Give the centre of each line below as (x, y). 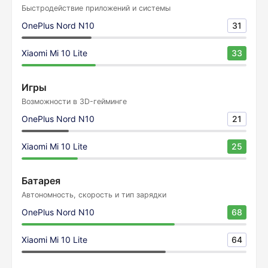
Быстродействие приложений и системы (96, 8)
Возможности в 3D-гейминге (74, 101)
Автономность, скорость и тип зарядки (94, 195)
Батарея (41, 181)
